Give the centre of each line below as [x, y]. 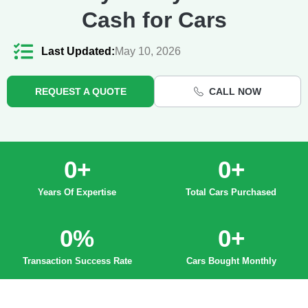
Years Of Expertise [77, 192]
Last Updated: [78, 52]
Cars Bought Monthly [231, 261]
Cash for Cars [154, 20]
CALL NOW [235, 92]
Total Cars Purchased [231, 192]
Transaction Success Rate [77, 261]
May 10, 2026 [148, 52]
